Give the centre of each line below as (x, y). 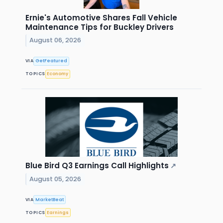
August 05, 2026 (56, 179)
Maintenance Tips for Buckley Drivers (100, 27)
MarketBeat (50, 199)
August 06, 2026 (56, 40)
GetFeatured (52, 61)
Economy (58, 74)
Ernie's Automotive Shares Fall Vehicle (101, 17)
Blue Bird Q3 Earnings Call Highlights (97, 166)
